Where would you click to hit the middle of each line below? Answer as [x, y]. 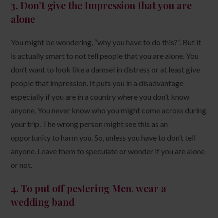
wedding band [43, 201]
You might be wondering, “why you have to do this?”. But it [106, 42]
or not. [22, 164]
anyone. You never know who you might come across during [109, 110]
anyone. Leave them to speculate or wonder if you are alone [108, 151]
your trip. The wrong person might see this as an [90, 124]
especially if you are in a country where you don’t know [100, 96]
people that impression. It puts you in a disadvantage [97, 83]
